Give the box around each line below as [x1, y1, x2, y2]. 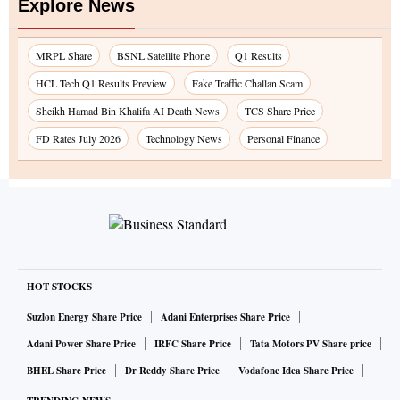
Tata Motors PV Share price [250, 336, 371, 351]
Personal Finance [247, 130, 320, 146]
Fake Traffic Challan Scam [192, 75, 303, 90]
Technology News [146, 130, 222, 146]
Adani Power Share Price [27, 336, 136, 351]
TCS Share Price [245, 103, 315, 118]
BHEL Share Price [27, 362, 106, 378]
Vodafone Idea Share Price [238, 362, 354, 378]
